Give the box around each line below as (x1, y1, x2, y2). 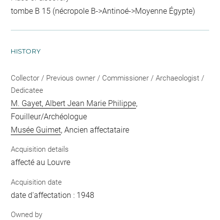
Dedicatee (11, 85, 44, 95)
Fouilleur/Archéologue (11, 111, 87, 121)
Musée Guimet (11, 125, 61, 135)
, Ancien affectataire (61, 125, 130, 135)
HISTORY (11, 47, 41, 55)
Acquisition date (11, 177, 62, 187)
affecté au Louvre (11, 158, 71, 167)
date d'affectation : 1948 (11, 190, 95, 200)
